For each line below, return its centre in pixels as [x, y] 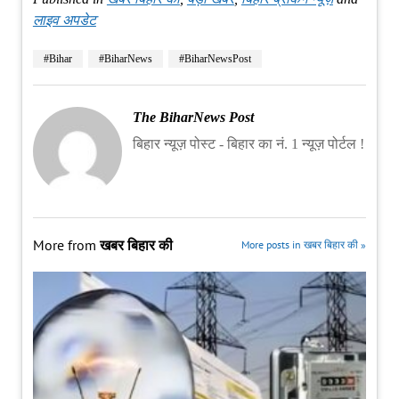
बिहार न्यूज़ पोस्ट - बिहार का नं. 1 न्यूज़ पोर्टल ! [248, 143]
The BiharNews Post [193, 117]
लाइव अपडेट [64, 20]
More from [66, 244]
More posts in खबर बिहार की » [304, 244]
